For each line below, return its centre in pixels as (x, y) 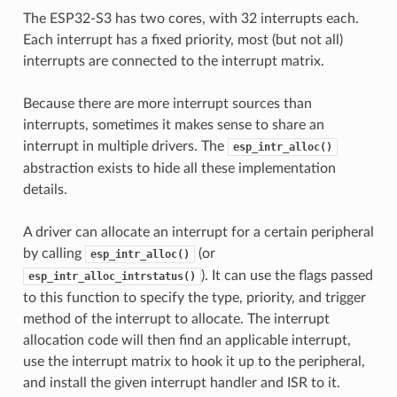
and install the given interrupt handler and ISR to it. (181, 382)
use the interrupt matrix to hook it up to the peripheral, (194, 361)
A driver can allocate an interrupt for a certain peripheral (198, 232)
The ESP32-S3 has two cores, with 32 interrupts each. (191, 18)
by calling (54, 253)
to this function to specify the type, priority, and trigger (194, 297)
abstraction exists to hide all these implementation (179, 168)
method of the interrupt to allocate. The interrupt (176, 319)
